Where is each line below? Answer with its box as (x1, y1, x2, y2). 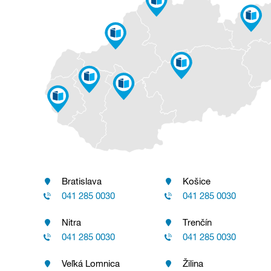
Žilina (182, 257, 203, 269)
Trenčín (182, 216, 212, 227)
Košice (182, 175, 211, 186)
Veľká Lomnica (62, 257, 120, 269)
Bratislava (62, 175, 102, 186)
